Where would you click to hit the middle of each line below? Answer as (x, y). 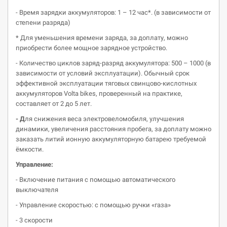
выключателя (37, 190)
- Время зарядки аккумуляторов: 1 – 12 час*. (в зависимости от (113, 12)
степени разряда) (43, 23)
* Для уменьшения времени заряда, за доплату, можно (102, 38)
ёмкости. (30, 149)
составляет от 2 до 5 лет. (54, 104)
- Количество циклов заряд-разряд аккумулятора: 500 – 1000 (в (113, 63)
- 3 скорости (34, 220)
